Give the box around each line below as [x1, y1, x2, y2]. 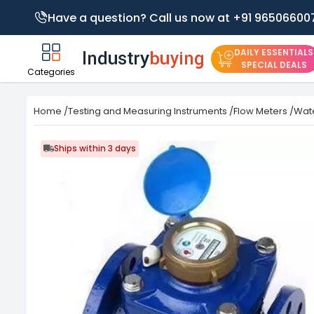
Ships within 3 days [54, 142, 136, 154]
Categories [27, 66, 75, 78]
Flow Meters [233, 104, 287, 118]
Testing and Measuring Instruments [68, 104, 227, 118]
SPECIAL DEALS [240, 58, 307, 71]
